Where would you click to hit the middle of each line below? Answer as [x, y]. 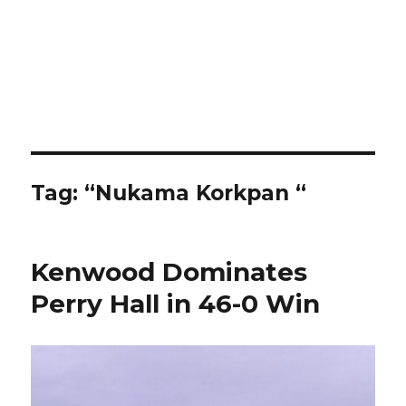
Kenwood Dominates [169, 272]
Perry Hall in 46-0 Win [176, 304]
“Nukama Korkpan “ [196, 193]
